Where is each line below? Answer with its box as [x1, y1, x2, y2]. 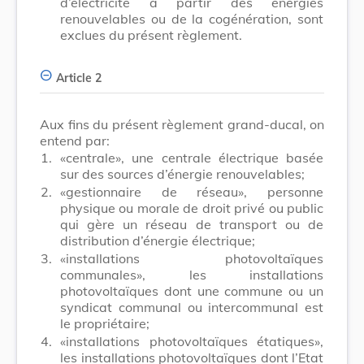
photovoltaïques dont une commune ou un [60, 282, 323, 299]
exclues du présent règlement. [60, 26, 242, 43]
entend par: [40, 132, 110, 149]
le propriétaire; [60, 314, 149, 331]
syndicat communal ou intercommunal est [60, 298, 323, 315]
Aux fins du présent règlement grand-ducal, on [40, 115, 324, 132]
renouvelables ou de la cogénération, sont [60, 10, 323, 27]
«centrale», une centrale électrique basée [60, 149, 323, 166]
